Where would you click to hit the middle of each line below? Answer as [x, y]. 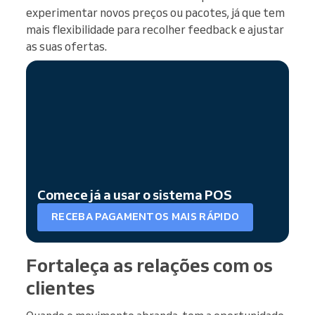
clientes [60, 287]
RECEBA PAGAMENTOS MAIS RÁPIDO [146, 217]
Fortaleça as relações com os [149, 265]
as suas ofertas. [66, 46]
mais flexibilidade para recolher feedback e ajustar [155, 29]
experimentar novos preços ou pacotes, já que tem [155, 12]
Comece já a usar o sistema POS [135, 194]
